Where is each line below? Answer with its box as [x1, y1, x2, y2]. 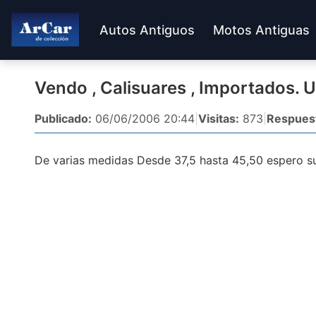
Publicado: [35, 111, 92, 126]
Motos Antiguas [213, 22, 310, 37]
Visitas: [198, 111, 239, 126]
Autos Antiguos [99, 22, 195, 37]
